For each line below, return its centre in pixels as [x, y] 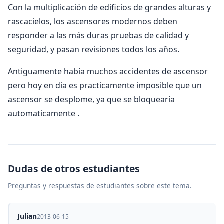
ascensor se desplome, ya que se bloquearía [91, 99]
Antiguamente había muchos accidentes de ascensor [108, 71]
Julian [27, 216]
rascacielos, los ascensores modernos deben [93, 21]
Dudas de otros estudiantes [74, 169]
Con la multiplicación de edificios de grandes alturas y [109, 7]
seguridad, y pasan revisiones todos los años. [94, 49]
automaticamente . [44, 113]
